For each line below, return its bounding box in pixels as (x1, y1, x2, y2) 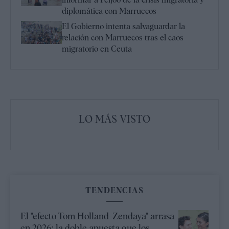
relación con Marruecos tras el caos (62, 33, 184, 43)
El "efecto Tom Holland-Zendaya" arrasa (20, 211, 174, 222)
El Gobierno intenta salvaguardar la (62, 21, 185, 32)
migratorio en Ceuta (62, 44, 132, 54)
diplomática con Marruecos (62, 6, 156, 16)
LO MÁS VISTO (79, 113, 150, 126)
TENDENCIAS (85, 186, 144, 196)
